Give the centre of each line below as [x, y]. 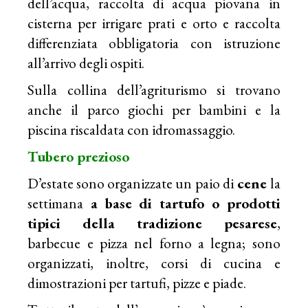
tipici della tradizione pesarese [152, 223]
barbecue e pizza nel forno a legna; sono [154, 243]
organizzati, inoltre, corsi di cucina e [154, 263]
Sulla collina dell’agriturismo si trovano [154, 89]
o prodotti [242, 203]
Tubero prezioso [80, 156]
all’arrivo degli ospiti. [86, 63]
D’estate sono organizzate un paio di [131, 183]
